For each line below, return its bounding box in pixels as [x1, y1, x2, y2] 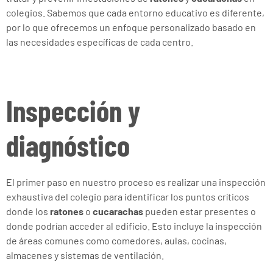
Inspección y [6, 93, 140, 128]
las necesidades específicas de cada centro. [6, 36, 193, 48]
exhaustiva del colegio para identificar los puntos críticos [6, 191, 249, 202]
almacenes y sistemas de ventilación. [6, 249, 164, 261]
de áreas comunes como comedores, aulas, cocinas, [6, 235, 227, 246]
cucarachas [93, 205, 143, 217]
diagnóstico [6, 127, 130, 163]
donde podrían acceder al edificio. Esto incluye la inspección [6, 220, 262, 232]
